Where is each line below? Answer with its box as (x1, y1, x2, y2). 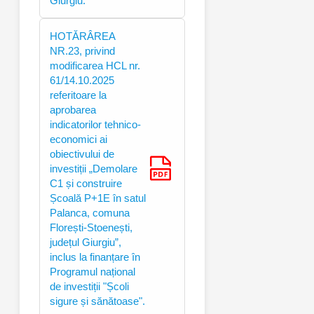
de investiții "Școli (50, 280, 129, 292)
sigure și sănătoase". (50, 294, 145, 307)
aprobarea (50, 103, 96, 116)
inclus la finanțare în (50, 250, 140, 263)
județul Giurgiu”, (50, 235, 121, 248)
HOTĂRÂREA (50, 29, 116, 42)
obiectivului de (50, 147, 114, 160)
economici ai (50, 132, 107, 145)
